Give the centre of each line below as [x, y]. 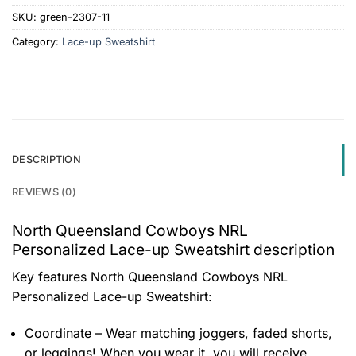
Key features [51, 277]
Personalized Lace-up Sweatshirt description [173, 250]
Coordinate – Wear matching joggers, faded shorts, [178, 333]
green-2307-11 [75, 17]
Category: [37, 41]
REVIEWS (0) [44, 192]
